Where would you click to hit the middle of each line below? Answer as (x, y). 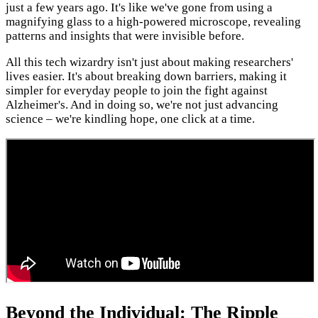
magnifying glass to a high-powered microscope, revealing (153, 22)
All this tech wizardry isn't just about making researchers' (149, 62)
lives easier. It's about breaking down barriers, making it (146, 77)
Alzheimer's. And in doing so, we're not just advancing (142, 105)
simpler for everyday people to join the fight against (137, 91)
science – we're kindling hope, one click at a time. (130, 119)
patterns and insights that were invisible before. (125, 36)
